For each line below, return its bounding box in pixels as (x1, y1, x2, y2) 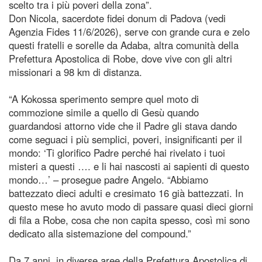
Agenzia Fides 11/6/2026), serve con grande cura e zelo (9, 24, 250, 39)
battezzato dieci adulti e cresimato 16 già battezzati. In (9, 185, 243, 200)
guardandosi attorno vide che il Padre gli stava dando (9, 118, 237, 133)
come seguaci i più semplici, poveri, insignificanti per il (9, 132, 242, 146)
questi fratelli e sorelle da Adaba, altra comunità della (9, 37, 239, 52)
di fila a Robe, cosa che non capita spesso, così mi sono (9, 212, 250, 227)
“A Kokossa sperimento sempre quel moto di (9, 91, 199, 106)
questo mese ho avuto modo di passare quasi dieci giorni (9, 199, 253, 213)
